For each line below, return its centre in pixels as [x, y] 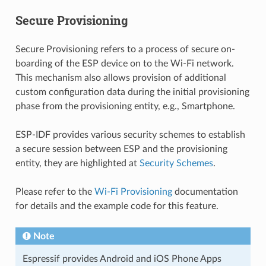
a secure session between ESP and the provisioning [121, 149]
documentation [205, 191]
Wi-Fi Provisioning [133, 191]
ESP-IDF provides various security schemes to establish [130, 134]
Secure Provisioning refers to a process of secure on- [125, 49]
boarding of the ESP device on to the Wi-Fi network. [124, 63]
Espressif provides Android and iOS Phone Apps [122, 259]
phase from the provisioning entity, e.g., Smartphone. [125, 106]
